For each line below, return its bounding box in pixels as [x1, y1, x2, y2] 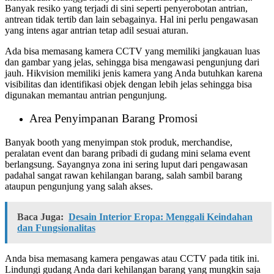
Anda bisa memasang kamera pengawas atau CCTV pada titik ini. [5, 253, 259, 264]
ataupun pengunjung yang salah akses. [5, 181, 153, 192]
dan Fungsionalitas [17, 223, 95, 234]
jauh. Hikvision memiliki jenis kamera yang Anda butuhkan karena [5, 67, 262, 78]
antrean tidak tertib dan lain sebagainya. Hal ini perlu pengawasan [5, 13, 258, 24]
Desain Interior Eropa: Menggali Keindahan [68, 212, 253, 223]
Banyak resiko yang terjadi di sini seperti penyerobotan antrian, [5, 2, 248, 13]
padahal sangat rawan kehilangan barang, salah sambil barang [5, 170, 242, 181]
